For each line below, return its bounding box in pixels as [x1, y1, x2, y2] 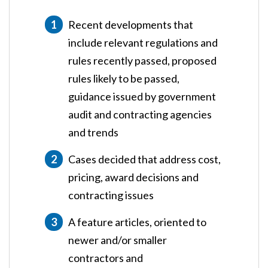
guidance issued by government [68, 89, 216, 103]
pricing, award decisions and [68, 170, 199, 184]
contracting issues [68, 188, 154, 202]
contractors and [68, 251, 143, 264]
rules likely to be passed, [68, 71, 179, 85]
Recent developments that [68, 17, 193, 31]
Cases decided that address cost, [68, 152, 221, 166]
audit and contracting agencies [68, 107, 212, 121]
